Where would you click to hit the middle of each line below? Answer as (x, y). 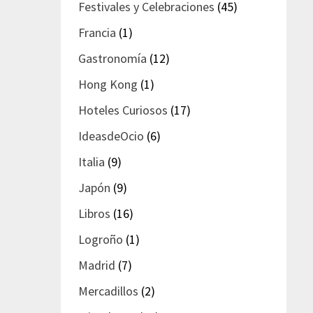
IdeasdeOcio (111, 136)
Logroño (101, 239)
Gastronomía (113, 58)
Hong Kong (108, 84)
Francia (97, 32)
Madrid (97, 265)
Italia (92, 161)
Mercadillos (109, 291)
